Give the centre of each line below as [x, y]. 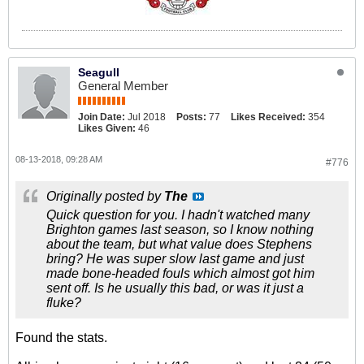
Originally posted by [105, 196]
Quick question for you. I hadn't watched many [178, 215]
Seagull [99, 72]
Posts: [191, 117]
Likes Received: [268, 117]
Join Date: [102, 117]
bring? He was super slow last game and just [175, 259]
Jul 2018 [147, 117]
